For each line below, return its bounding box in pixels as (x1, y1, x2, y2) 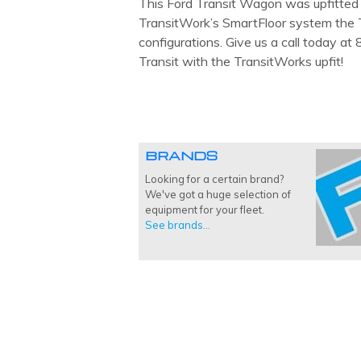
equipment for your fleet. (145, 202, 264, 216)
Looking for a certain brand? (145, 172, 284, 185)
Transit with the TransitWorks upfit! (139, 53, 343, 70)
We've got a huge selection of (145, 187, 291, 201)
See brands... (145, 218, 210, 231)
